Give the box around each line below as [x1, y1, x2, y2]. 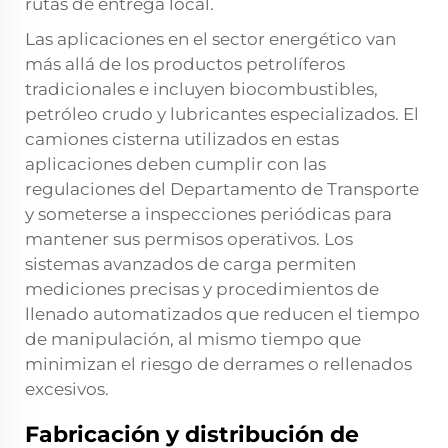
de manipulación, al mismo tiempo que [25, 329, 361, 350]
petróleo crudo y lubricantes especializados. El [25, 104, 419, 125]
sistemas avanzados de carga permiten [25, 254, 356, 275]
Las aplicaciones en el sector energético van [25, 29, 396, 50]
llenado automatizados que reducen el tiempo [25, 304, 420, 325]
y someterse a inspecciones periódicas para [25, 204, 392, 225]
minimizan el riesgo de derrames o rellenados [25, 354, 412, 375]
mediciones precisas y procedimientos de [25, 279, 379, 300]
